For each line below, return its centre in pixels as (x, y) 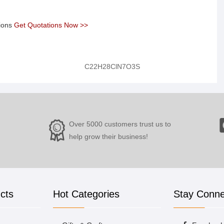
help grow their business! (108, 136)
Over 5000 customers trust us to (120, 124)
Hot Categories (86, 194)
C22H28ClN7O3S (112, 66)
